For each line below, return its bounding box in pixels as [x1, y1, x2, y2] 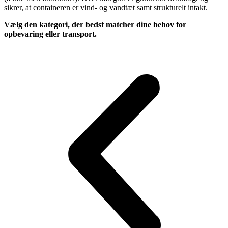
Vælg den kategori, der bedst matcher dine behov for [4, 20, 186, 29]
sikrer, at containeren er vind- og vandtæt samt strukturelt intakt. [4, 3, 208, 12]
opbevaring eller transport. [4, 29, 97, 38]
